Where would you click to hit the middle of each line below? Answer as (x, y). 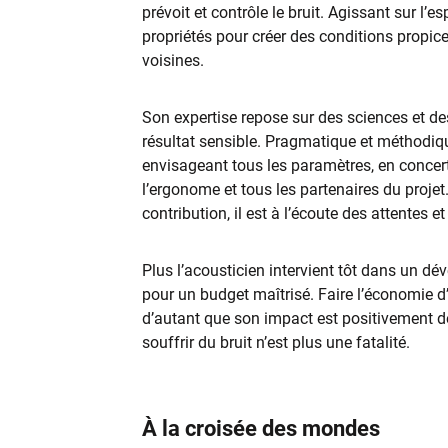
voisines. (172, 60)
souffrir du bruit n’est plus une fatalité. (275, 342)
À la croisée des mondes (260, 428)
